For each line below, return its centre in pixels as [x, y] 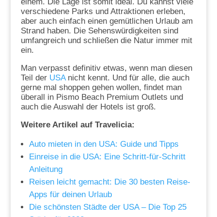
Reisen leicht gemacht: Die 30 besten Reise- [109, 182]
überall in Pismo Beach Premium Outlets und [102, 97]
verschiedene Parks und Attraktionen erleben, [103, 12]
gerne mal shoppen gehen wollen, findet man [101, 88]
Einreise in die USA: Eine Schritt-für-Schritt [107, 157]
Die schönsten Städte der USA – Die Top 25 [108, 207]
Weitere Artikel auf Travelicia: [77, 125]
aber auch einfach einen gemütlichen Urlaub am [107, 21]
